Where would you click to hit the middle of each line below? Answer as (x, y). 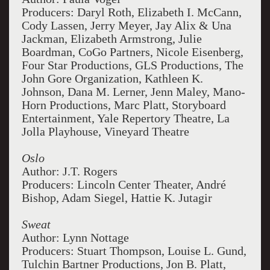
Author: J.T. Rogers (69, 171)
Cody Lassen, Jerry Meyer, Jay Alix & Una (126, 25)
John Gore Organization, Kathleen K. (112, 78)
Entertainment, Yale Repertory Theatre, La (125, 118)
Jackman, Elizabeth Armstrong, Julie (111, 39)
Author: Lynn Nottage (75, 237)
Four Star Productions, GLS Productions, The (132, 65)
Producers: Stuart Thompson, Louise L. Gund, (134, 251)
